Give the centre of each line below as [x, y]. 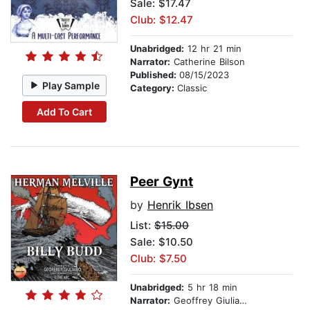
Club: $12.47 [162, 20]
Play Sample [71, 85]
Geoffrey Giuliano [205, 301]
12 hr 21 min [213, 49]
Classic [192, 88]
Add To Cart [64, 111]
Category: [154, 88]
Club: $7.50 [158, 259]
